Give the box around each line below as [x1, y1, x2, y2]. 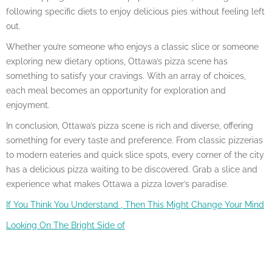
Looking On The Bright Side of [6, 220, 125, 230]
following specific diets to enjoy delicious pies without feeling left [6, 6, 265, 16]
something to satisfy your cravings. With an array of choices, [6, 70, 246, 81]
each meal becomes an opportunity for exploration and [6, 85, 226, 95]
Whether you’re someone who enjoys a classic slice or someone [6, 41, 259, 52]
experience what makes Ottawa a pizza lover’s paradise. [6, 178, 228, 189]
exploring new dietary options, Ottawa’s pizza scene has [6, 56, 228, 66]
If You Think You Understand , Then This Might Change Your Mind [6, 199, 264, 209]
